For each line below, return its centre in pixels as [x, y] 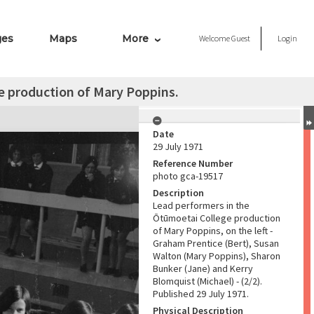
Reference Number [193, 163]
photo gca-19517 [188, 176]
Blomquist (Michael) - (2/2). [207, 281]
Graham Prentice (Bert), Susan [216, 243]
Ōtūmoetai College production [217, 218]
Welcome [215, 38]
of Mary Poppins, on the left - [213, 231]
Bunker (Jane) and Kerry [203, 268]
